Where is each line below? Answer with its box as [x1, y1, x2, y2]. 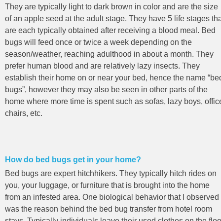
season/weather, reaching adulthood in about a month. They [5, 49, 214, 58]
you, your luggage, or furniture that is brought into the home [5, 181, 210, 189]
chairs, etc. [5, 109, 42, 117]
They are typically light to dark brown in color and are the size [5, 2, 218, 11]
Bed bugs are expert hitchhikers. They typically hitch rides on [5, 169, 217, 178]
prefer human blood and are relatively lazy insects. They [5, 61, 200, 70]
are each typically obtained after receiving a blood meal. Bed [5, 26, 216, 35]
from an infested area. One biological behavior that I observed [5, 192, 219, 201]
